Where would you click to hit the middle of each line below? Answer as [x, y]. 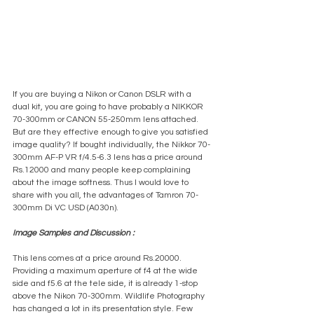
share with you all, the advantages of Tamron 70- [105, 196]
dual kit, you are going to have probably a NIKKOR [109, 107]
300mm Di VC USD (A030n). [66, 208]
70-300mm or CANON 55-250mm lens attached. [107, 120]
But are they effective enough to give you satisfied [111, 132]
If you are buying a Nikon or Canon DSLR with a [103, 95]
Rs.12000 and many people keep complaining [103, 170]
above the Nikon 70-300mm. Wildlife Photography [110, 296]
